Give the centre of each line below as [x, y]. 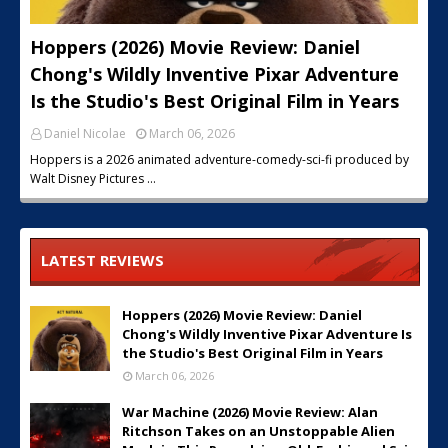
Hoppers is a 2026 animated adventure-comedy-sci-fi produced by [219, 159]
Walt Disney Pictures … [93, 178]
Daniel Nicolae [85, 133]
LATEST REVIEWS [102, 260]
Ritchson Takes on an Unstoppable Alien [258, 431]
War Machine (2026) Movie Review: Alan [250, 412]
